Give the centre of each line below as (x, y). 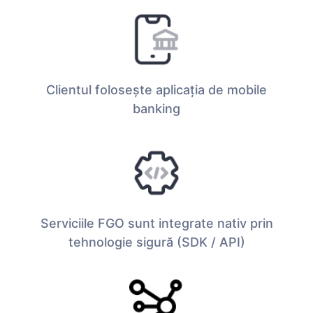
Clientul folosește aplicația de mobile (156, 89)
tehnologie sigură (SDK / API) (156, 242)
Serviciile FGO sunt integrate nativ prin (156, 224)
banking (156, 108)
